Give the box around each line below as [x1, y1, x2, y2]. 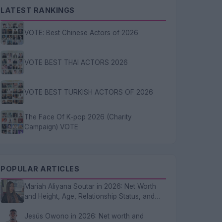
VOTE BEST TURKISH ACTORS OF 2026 [24, 88, 153, 96]
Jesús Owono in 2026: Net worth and [24, 212, 144, 220]
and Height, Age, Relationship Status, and [24, 192, 155, 200]
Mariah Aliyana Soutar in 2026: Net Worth [24, 182, 156, 190]
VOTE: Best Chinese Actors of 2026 [24, 29, 138, 37]
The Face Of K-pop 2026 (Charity [24, 113, 132, 121]
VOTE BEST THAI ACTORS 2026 [24, 58, 128, 66]
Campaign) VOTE [24, 123, 78, 131]
